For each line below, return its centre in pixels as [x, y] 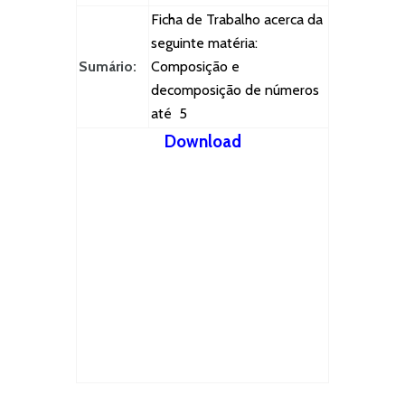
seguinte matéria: [204, 43]
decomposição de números [235, 90]
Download [202, 142]
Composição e [195, 67]
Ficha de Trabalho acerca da [237, 20]
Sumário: [108, 67]
